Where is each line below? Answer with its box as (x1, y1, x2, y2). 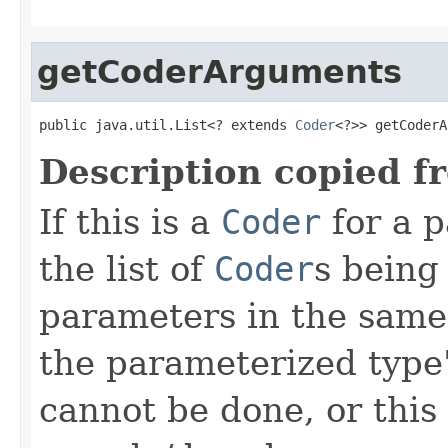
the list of (39, 248, 214, 289)
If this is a (39, 201, 221, 242)
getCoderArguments (37, 53, 402, 90)
